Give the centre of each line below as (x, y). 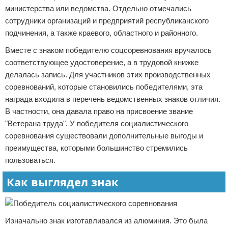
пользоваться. (30, 160)
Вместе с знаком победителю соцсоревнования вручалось (108, 50)
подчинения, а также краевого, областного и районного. (102, 33)
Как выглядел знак (63, 182)
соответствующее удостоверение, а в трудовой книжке (102, 62)
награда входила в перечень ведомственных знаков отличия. (113, 99)
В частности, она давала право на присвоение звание (99, 111)
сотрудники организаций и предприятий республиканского (107, 21)
